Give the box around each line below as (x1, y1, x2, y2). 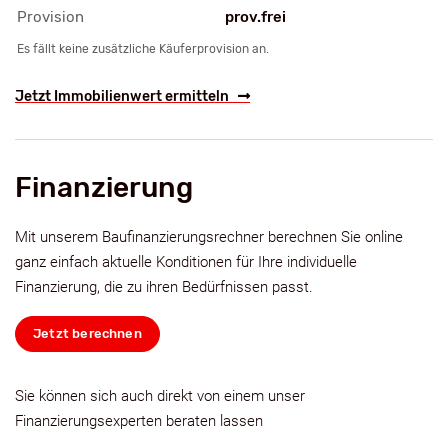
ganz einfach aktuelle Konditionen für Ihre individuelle (15, 253, 357, 272)
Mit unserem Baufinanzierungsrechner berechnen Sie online (15, 228, 403, 247)
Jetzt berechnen (33, 326, 142, 342)
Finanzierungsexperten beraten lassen (15, 412, 263, 431)
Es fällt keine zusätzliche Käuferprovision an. (17, 42, 269, 57)
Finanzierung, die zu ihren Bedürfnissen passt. (15, 278, 313, 297)
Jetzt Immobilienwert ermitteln (15, 88, 238, 106)
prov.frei (225, 8, 286, 27)
